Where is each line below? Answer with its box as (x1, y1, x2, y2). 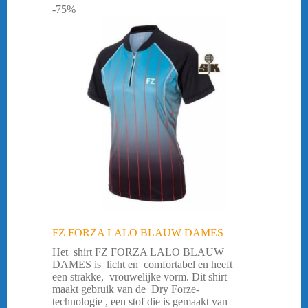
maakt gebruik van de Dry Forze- (52, 283, 199, 296)
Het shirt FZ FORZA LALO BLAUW (52, 246, 224, 258)
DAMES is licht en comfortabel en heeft (52, 258, 232, 271)
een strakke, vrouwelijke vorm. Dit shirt (52, 271, 227, 283)
